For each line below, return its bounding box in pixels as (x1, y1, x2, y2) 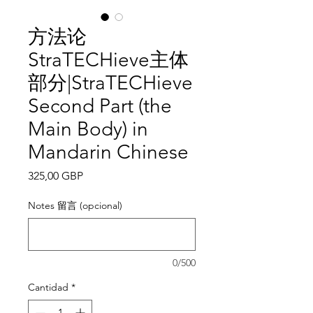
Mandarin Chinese (28, 140, 189, 163)
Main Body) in (28, 117, 148, 140)
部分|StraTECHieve (28, 71, 193, 94)
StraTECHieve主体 (28, 48, 189, 71)
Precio (82, 168, 114, 182)
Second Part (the (28, 94, 172, 117)
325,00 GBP (28, 169, 83, 182)
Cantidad (28, 281, 68, 293)
